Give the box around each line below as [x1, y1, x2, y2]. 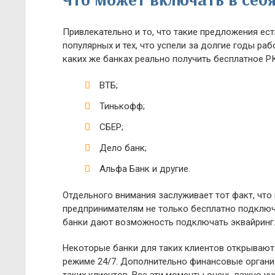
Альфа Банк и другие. [99, 163, 190, 174]
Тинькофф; [99, 101, 145, 112]
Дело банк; [99, 142, 147, 153]
